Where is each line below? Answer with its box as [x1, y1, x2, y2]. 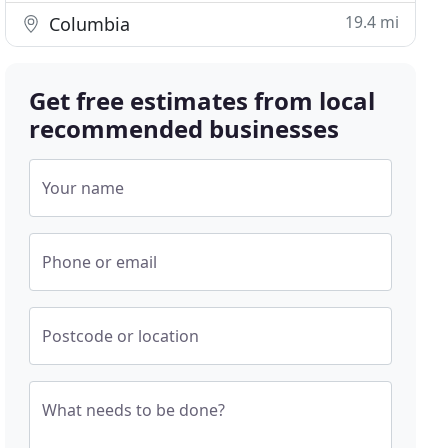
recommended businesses [29, 112, 340, 145]
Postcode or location [42, 325, 200, 347]
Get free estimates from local [29, 84, 376, 117]
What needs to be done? [42, 399, 226, 421]
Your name [42, 177, 125, 199]
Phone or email [42, 251, 158, 273]
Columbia [44, 12, 131, 36]
